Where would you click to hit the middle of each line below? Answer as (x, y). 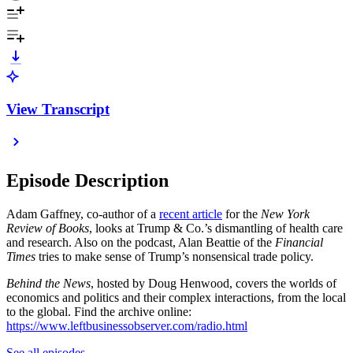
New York (285, 214)
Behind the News (48, 284)
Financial (299, 243)
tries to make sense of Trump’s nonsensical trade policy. (175, 257)
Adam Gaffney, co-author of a (83, 214)
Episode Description (87, 181)
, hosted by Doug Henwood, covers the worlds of (214, 284)
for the (242, 214)
